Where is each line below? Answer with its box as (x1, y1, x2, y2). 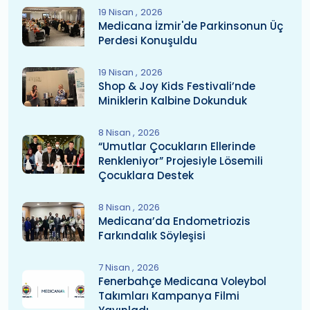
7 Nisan (98, 260, 132, 274)
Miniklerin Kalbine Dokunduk (98, 93, 247, 108)
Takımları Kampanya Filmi (98, 288, 239, 303)
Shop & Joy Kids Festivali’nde (98, 78, 255, 93)
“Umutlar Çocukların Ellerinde (98, 138, 255, 154)
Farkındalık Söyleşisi (98, 228, 206, 243)
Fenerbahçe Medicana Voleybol (98, 273, 266, 289)
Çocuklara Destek (98, 167, 194, 183)
